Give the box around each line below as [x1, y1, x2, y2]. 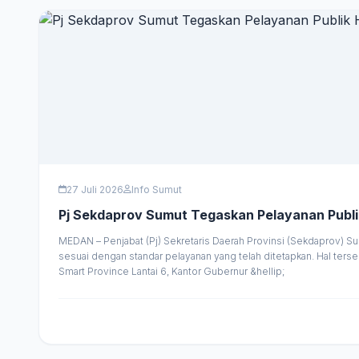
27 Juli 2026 [67, 183, 123, 196]
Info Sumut [131, 183, 182, 196]
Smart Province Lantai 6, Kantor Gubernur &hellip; [58, 264, 285, 277]
